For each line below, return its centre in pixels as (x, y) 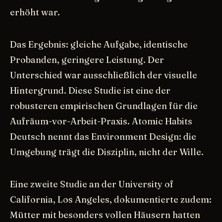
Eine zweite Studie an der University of (92, 184)
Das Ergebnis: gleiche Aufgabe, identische (99, 44)
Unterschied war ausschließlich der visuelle (104, 75)
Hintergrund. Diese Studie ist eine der (90, 90)
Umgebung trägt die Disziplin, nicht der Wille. (107, 152)
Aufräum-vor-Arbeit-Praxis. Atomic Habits (101, 121)
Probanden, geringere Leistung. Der (87, 59)
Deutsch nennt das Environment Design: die (103, 136)
